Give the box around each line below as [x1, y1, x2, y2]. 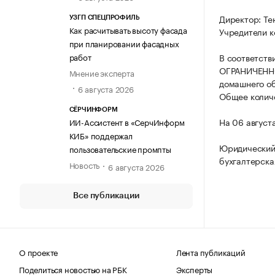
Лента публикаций [176, 245, 246, 258]
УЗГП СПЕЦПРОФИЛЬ [69, 14, 140, 21]
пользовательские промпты [69, 142, 171, 155]
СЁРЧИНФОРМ [69, 106, 118, 113]
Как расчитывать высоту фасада [69, 23, 187, 36]
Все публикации [73, 191, 139, 200]
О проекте [19, 245, 58, 258]
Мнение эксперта [69, 66, 134, 79]
